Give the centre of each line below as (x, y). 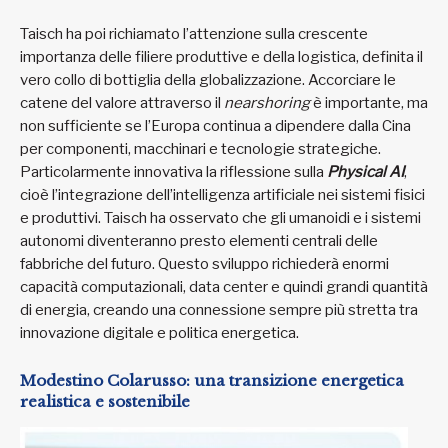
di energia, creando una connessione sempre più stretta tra (219, 309)
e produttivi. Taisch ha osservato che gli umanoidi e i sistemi (220, 217)
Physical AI (365, 171)
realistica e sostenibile (105, 402)
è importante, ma (369, 102)
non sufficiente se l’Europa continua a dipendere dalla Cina (215, 125)
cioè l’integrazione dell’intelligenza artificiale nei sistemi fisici (222, 194)
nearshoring (267, 102)
